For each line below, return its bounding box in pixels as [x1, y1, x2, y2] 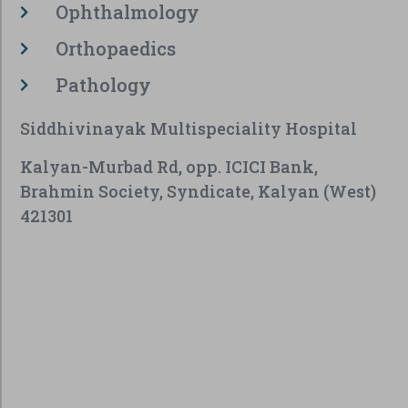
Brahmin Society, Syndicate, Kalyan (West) [20, 179, 376, 202]
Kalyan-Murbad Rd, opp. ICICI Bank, [20, 155, 318, 178]
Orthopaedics [55, 36, 176, 61]
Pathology [55, 73, 151, 97]
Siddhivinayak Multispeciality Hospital [20, 117, 357, 140]
